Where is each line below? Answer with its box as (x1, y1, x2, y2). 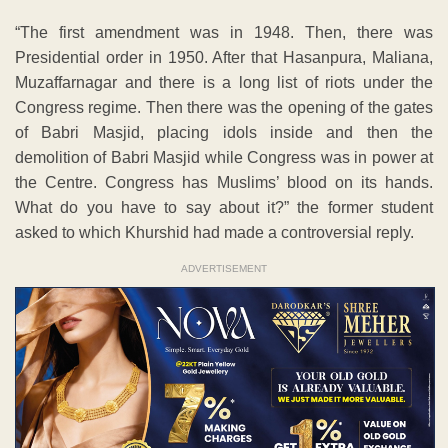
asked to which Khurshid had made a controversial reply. (15, 224, 414, 242)
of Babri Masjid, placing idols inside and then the (15, 124, 433, 142)
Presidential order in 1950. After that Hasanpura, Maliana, (15, 49, 433, 67)
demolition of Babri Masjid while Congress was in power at (15, 149, 433, 167)
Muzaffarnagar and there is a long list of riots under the (15, 74, 433, 92)
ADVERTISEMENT (181, 263, 267, 275)
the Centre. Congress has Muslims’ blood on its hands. (15, 174, 433, 192)
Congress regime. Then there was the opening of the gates (15, 99, 433, 117)
